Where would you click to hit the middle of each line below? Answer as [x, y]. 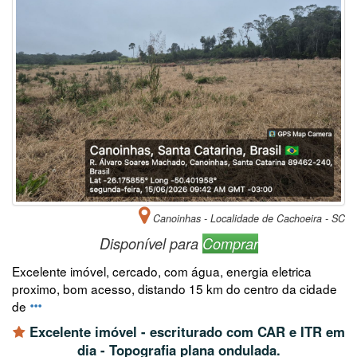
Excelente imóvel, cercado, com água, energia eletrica [162, 271]
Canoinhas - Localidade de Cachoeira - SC [247, 218]
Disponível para [151, 243]
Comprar [230, 243]
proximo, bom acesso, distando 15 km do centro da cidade [175, 288]
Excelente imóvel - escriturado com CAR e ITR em [185, 331]
